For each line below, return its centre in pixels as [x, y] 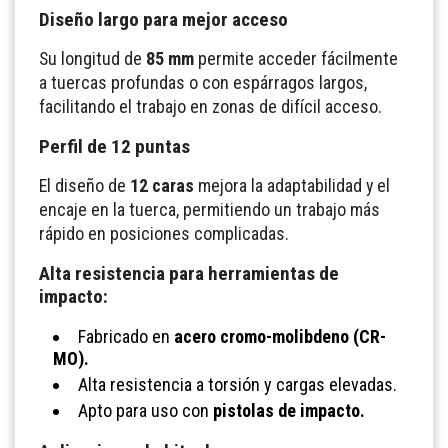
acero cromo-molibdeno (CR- [280, 336]
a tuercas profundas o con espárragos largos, [203, 82]
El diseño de [84, 185]
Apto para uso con [145, 410]
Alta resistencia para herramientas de [189, 273]
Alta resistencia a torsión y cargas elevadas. [237, 384]
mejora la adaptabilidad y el [292, 185]
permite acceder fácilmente [296, 58]
